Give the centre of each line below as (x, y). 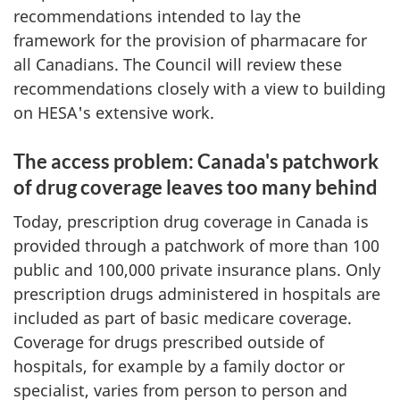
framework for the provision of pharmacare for (190, 40)
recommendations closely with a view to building (200, 88)
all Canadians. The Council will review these (178, 64)
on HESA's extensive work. (114, 112)
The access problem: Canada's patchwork (196, 161)
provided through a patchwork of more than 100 (196, 246)
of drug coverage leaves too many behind (196, 187)
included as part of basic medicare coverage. (183, 318)
